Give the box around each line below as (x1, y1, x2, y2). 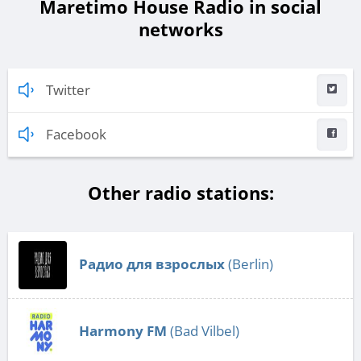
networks (138, 17, 223, 42)
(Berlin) (225, 255, 273, 274)
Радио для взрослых (79, 255, 225, 274)
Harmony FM (79, 322, 167, 341)
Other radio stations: (87, 180, 274, 205)
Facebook (46, 125, 106, 144)
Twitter (46, 81, 90, 100)
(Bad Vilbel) (167, 322, 239, 341)
